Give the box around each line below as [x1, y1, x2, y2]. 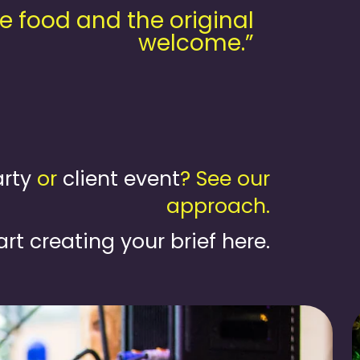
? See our [180, 165, 270, 193]
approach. [166, 192, 270, 220]
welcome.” [138, 27, 254, 59]
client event [63, 165, 180, 193]
